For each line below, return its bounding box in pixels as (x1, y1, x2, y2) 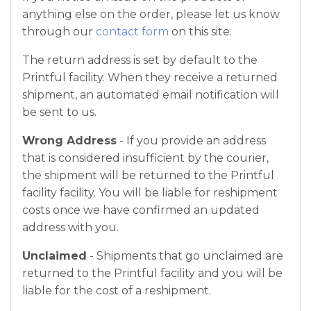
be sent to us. (22, 106, 96, 119)
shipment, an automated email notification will (22, 88, 279, 101)
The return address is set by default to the (22, 53, 258, 67)
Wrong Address (22, 134, 117, 147)
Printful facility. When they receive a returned (22, 71, 278, 84)
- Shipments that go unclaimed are (87, 249, 283, 262)
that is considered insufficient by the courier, (22, 151, 269, 165)
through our (22, 25, 96, 38)
